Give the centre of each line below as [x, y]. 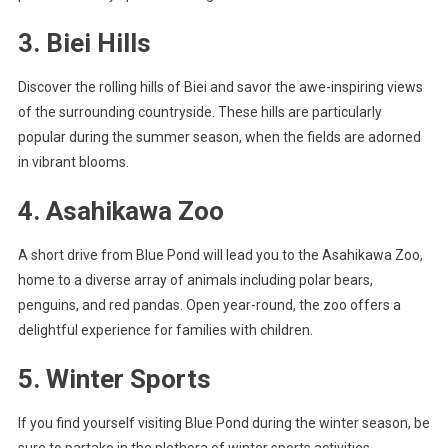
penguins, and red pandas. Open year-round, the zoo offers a [209, 304]
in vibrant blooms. [73, 161]
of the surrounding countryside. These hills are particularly [199, 111]
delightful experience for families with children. [165, 329]
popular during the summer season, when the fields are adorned [219, 136]
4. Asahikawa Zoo [120, 210]
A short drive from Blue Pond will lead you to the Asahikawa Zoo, [220, 254]
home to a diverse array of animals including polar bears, [195, 279]
